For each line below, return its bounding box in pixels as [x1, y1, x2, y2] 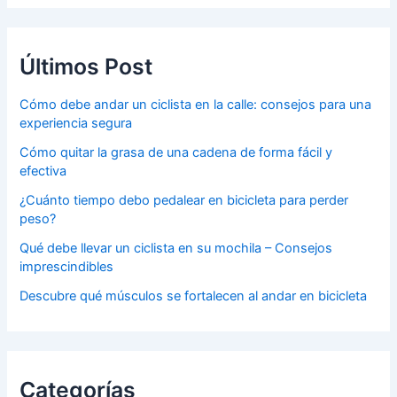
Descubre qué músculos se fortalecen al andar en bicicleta [19, 287, 368, 304]
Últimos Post [19, 53, 153, 81]
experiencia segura [19, 114, 133, 131]
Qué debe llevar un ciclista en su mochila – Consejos [19, 239, 333, 256]
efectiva [19, 162, 67, 179]
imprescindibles [19, 258, 114, 275]
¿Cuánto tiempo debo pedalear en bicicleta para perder [19, 191, 349, 208]
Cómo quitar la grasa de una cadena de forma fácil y [19, 144, 333, 160]
